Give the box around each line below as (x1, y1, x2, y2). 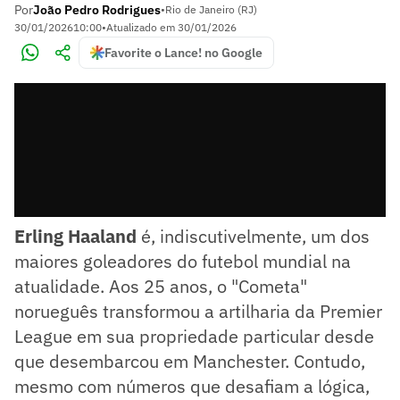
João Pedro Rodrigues (33, 2, 161, 18)
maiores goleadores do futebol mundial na (14, 249, 351, 273)
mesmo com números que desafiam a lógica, (14, 374, 370, 398)
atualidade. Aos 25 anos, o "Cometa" (14, 274, 307, 298)
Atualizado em (106, 21, 178, 34)
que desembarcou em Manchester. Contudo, (14, 349, 365, 373)
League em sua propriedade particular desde (14, 324, 374, 348)
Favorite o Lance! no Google (104, 45, 262, 61)
